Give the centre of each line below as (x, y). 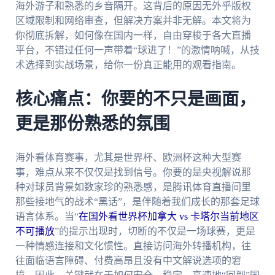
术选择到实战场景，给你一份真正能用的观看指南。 (128, 65)
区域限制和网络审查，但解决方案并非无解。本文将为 (133, 21)
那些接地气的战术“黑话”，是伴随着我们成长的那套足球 (137, 201)
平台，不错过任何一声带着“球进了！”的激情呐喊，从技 (137, 50)
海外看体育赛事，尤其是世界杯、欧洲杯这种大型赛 (128, 157)
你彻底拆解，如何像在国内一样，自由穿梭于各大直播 (133, 36)
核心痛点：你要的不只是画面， (135, 100)
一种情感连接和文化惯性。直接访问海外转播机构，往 (133, 246)
